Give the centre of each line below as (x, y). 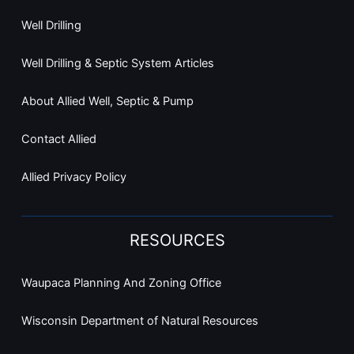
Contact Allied (58, 139)
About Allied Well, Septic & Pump (107, 101)
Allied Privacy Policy (73, 177)
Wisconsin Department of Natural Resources (139, 320)
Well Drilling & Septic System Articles (117, 63)
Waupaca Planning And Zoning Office (121, 282)
